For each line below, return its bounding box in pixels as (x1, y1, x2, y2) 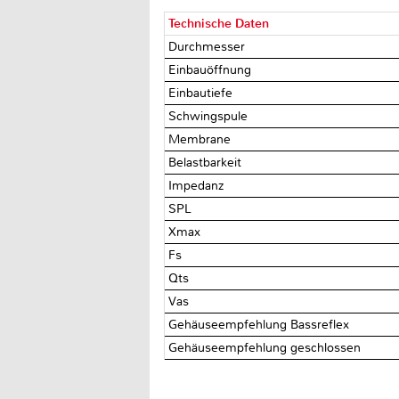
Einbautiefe (168, 85, 237, 101)
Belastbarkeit (168, 154, 246, 170)
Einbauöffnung (168, 61, 256, 77)
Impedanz (168, 177, 228, 193)
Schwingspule (168, 108, 252, 124)
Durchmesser (168, 38, 249, 54)
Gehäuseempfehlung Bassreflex (168, 316, 354, 332)
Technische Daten (168, 15, 270, 31)
